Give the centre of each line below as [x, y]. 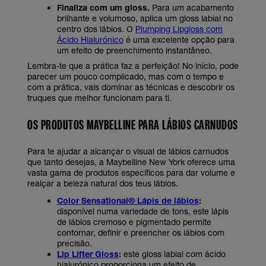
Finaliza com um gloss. [103, 7]
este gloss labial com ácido [173, 254]
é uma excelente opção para [179, 39]
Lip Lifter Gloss [88, 254]
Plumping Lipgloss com [179, 28]
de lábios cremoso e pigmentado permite [134, 221]
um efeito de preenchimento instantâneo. [134, 50]
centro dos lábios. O [96, 28]
